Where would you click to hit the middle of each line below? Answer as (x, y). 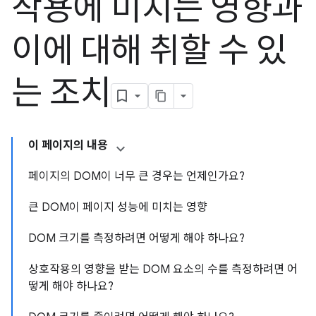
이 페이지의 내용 (68, 145)
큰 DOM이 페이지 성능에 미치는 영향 (118, 207)
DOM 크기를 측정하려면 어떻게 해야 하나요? (136, 238)
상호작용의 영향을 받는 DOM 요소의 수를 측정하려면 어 (163, 269)
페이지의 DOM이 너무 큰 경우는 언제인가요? (136, 176)
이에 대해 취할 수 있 (149, 51)
